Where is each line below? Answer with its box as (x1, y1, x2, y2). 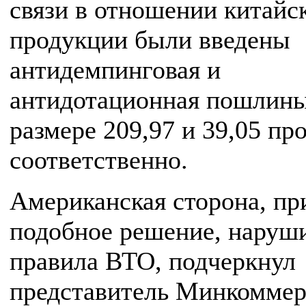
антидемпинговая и (10, 55, 221, 84)
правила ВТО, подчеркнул (10, 247, 296, 275)
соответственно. (10, 145, 188, 174)
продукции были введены (10, 25, 290, 54)
